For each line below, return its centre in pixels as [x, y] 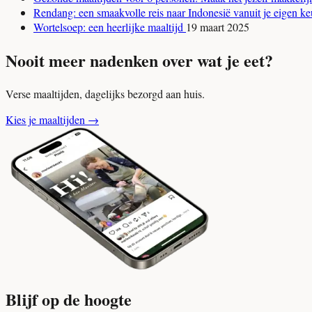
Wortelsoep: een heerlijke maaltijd [110, 27]
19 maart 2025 [218, 27]
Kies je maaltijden [45, 120]
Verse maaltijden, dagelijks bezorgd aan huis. [105, 94]
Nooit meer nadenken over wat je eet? [139, 61]
